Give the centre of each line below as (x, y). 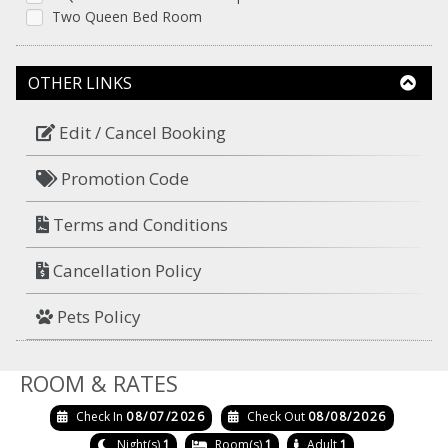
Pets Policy (97, 316)
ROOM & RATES (99, 383)
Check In (100, 416)
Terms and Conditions (138, 224)
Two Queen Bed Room (127, 16)
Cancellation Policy (125, 270)
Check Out (275, 416)
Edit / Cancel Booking (140, 132)
